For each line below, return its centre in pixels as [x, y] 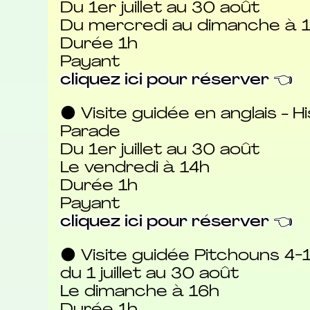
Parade [90, 133]
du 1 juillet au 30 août [149, 274]
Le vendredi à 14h [135, 169]
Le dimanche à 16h [139, 292]
